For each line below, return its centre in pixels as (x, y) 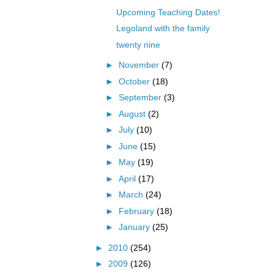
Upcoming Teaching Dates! (168, 12)
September (141, 98)
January (135, 227)
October (135, 81)
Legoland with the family (163, 28)
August (133, 113)
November (140, 65)
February (137, 211)
